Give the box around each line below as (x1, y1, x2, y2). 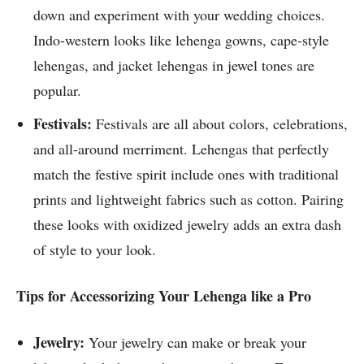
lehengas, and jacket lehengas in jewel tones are (33, 55, 314, 76)
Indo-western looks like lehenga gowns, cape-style (33, 30, 329, 50)
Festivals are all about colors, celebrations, (96, 114, 348, 134)
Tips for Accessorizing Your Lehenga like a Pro (16, 285, 311, 307)
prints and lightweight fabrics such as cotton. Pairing (33, 189, 344, 210)
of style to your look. (33, 240, 161, 260)
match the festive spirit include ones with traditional (33, 164, 339, 184)
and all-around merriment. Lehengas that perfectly (33, 139, 329, 159)
